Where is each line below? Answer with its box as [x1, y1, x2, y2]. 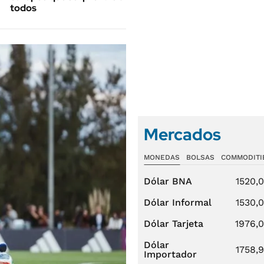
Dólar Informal [144, 197, 212, 208]
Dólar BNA [144, 176, 192, 187]
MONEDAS [144, 153, 180, 161]
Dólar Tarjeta [144, 218, 203, 229]
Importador [144, 249, 197, 260]
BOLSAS [186, 153, 214, 161]
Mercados [144, 123, 221, 146]
